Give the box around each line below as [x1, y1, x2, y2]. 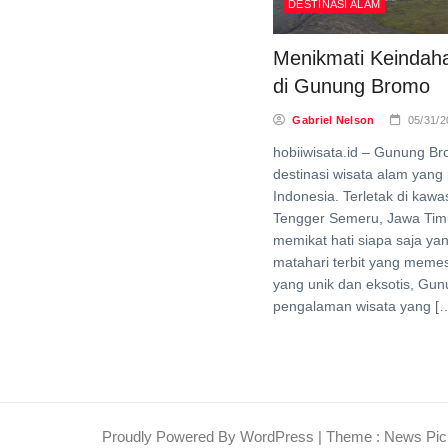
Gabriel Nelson [292, 114, 375, 126]
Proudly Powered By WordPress [102, 428, 318, 445]
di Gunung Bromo [273, 75, 430, 97]
